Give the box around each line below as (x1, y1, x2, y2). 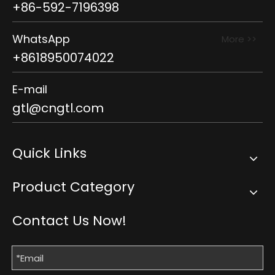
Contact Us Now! (12, 211, 126, 231)
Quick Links (12, 144, 87, 163)
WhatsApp (12, 31, 70, 47)
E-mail (12, 82, 47, 98)
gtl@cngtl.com (12, 99, 104, 117)
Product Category (12, 177, 134, 197)
